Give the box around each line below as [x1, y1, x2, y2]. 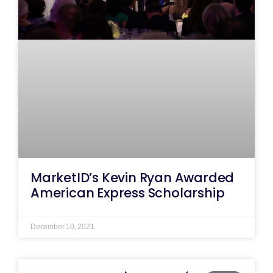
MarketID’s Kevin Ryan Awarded [30, 169, 235, 187]
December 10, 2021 [30, 222, 94, 232]
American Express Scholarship [30, 184, 225, 202]
